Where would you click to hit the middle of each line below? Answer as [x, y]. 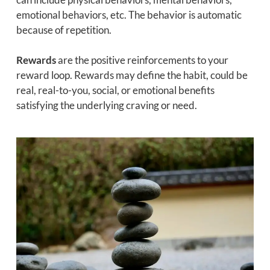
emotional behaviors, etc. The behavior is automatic [129, 14]
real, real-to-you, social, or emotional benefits [115, 90]
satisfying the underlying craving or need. [106, 105]
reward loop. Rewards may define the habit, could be [132, 75]
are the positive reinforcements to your [142, 60]
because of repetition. [64, 30]
